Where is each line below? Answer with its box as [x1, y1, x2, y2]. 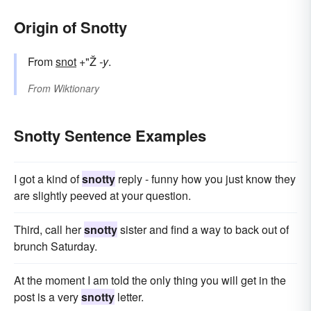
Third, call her [14, 221, 84, 237]
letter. [115, 288, 144, 305]
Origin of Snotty [14, 15, 127, 38]
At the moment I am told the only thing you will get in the [14, 271, 286, 288]
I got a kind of [14, 170, 82, 187]
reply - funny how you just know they [115, 170, 296, 187]
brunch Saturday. [14, 237, 97, 254]
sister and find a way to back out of [117, 221, 289, 237]
